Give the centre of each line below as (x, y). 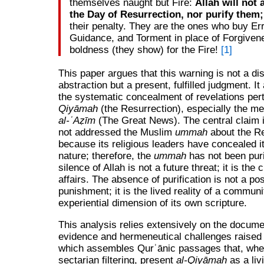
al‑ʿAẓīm (77, 121)
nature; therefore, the (106, 156)
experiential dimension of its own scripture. (152, 203)
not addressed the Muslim (116, 133)
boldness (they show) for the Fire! (145, 50)
